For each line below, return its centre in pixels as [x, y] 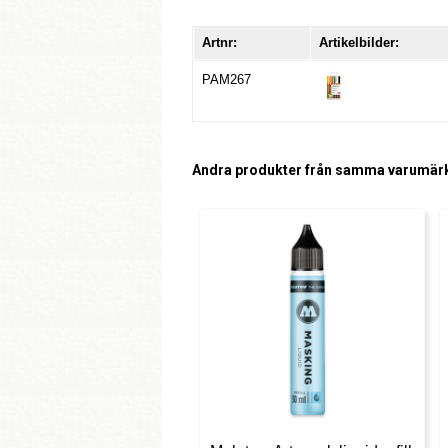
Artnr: [219, 43]
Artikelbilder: [359, 43]
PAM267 [226, 80]
